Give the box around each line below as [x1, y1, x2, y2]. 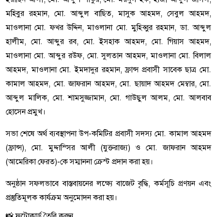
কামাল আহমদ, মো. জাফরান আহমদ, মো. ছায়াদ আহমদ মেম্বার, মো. [6, 79, 211, 89]
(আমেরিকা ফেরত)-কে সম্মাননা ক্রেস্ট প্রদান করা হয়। [6, 157, 153, 167]
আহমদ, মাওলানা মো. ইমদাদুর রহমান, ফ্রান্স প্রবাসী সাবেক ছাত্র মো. [6, 65, 211, 75]
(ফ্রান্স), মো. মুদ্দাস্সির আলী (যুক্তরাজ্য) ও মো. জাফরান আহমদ [6, 143, 211, 153]
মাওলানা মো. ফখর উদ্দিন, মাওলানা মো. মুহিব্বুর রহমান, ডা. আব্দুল [6, 23, 211, 32]
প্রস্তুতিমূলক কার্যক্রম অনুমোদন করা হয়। [6, 193, 117, 202]
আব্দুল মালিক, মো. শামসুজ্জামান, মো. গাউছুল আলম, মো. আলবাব [6, 93, 211, 103]
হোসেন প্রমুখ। [6, 107, 46, 117]
